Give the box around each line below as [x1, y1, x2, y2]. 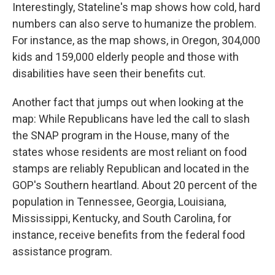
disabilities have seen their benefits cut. [12, 67, 206, 80]
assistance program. [12, 245, 112, 258]
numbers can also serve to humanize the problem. [12, 17, 257, 31]
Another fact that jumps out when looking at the [12, 96, 244, 109]
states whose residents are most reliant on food [12, 145, 247, 159]
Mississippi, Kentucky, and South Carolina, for [12, 212, 231, 225]
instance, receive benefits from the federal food [12, 228, 245, 242]
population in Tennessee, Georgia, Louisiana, [12, 195, 226, 209]
